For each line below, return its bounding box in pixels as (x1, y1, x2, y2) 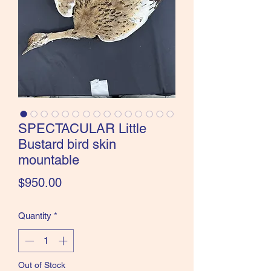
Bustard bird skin (18, 136, 116, 152)
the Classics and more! (43, 8, 151, 25)
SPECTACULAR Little (18, 120, 146, 136)
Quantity (18, 210, 51, 221)
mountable (18, 152, 79, 168)
